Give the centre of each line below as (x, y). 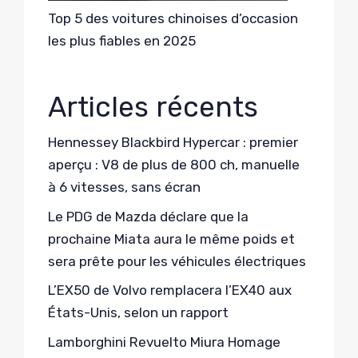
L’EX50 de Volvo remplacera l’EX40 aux (170, 290)
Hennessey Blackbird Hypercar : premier (173, 143)
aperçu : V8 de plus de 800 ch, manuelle (174, 165)
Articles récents (153, 107)
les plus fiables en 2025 (122, 41)
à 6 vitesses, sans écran (124, 187)
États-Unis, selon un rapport (138, 313)
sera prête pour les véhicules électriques (177, 261)
